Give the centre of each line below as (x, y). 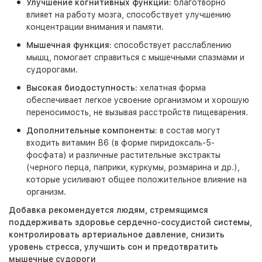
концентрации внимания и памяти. (95, 27)
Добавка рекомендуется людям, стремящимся (108, 210)
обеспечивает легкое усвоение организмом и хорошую (138, 100)
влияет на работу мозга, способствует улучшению (129, 15)
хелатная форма (172, 88)
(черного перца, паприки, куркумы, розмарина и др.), (133, 167)
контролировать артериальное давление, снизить (117, 235)
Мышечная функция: (69, 45)
